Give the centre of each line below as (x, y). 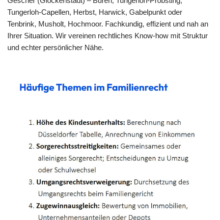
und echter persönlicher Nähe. (55, 47)
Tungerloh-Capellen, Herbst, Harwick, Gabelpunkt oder (95, 12)
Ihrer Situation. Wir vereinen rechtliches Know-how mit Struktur (108, 35)
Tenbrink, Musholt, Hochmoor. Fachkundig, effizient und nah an (108, 24)
